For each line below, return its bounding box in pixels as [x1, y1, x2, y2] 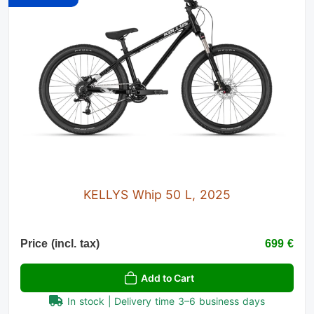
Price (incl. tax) [20, 237, 100, 250]
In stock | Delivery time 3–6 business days [67, 294, 265, 307]
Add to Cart [141, 271, 194, 284]
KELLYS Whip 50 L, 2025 [83, 186, 231, 202]
